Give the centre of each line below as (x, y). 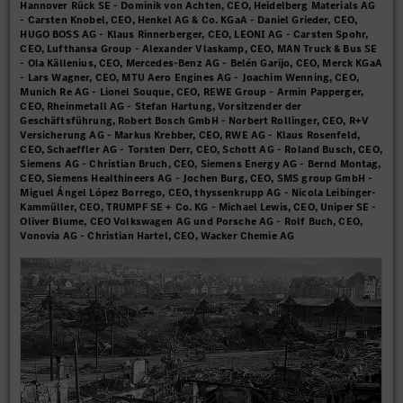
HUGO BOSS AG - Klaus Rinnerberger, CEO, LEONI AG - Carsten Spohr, (194, 35)
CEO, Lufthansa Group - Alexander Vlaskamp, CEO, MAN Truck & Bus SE (199, 49)
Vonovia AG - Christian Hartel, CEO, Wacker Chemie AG (157, 236)
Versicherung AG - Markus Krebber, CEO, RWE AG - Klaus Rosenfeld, (190, 135)
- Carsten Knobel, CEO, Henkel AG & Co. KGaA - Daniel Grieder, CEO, (189, 20)
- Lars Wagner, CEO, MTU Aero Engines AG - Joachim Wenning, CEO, (189, 78)
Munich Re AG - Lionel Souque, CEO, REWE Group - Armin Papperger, (192, 92)
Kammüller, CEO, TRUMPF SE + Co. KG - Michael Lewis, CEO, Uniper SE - (198, 207)
